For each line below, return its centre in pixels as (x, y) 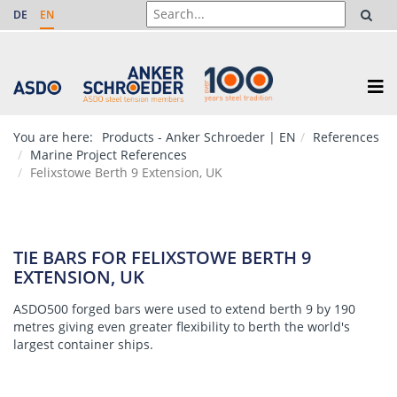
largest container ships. (83, 344)
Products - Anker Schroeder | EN (199, 137)
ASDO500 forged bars (77, 309)
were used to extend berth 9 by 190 (248, 309)
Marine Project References (109, 155)
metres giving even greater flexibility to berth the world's (182, 327)
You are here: (53, 137)
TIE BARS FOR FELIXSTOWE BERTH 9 (162, 257)
